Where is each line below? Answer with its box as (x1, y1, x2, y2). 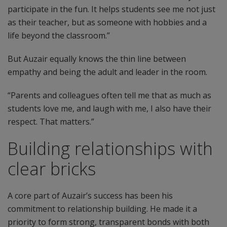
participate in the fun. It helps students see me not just (8, 4, 215, 15)
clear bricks (8, 157, 96, 180)
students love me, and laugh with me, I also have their (8, 103, 211, 114)
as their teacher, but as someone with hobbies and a (8, 17, 207, 28)
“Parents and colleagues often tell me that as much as (8, 90, 211, 101)
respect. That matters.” (8, 116, 94, 127)
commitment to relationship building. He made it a (8, 203, 197, 214)
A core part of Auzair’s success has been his (8, 190, 173, 201)
